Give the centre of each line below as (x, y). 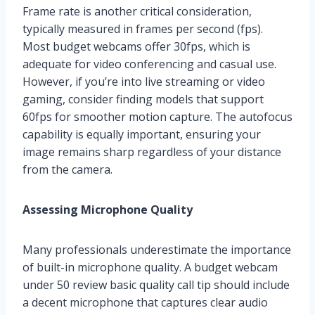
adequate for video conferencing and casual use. (149, 64)
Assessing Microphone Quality (108, 210)
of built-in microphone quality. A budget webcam (150, 268)
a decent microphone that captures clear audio (145, 303)
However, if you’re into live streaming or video (144, 82)
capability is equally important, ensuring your (142, 135)
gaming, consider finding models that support (143, 99)
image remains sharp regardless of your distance (152, 152)
